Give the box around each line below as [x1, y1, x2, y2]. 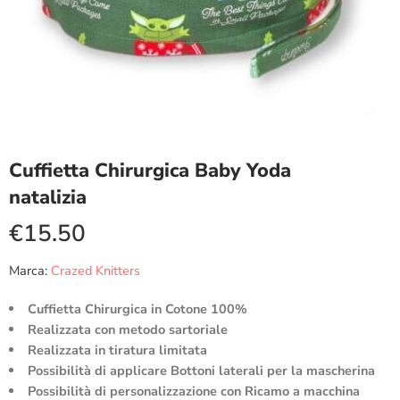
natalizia [9, 184, 87, 211]
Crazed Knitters [51, 262, 140, 279]
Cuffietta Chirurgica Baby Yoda [9, 157, 291, 184]
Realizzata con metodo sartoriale [27, 321, 228, 338]
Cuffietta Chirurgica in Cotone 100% [27, 300, 247, 318]
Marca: [9, 262, 47, 279]
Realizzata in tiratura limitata [27, 341, 207, 359]
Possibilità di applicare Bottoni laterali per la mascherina [27, 362, 375, 379]
